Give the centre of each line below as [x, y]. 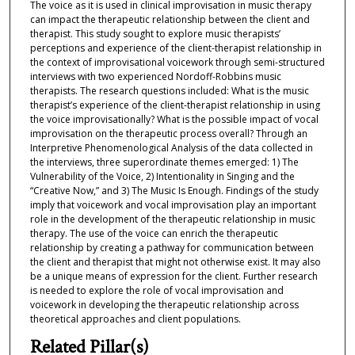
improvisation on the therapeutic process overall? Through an [168, 133]
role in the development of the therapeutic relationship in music [172, 219]
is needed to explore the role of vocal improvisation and [157, 290]
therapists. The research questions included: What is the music [169, 90]
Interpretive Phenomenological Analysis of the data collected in [171, 147]
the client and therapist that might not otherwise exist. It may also [175, 261]
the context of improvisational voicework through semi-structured [177, 62]
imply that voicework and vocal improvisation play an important [173, 204]
